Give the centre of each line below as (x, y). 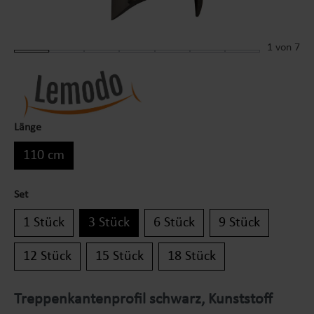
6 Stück (174, 223)
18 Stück (192, 256)
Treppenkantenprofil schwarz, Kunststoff (143, 299)
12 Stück (47, 256)
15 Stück (120, 256)
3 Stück (109, 223)
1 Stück (44, 223)
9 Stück (239, 223)
